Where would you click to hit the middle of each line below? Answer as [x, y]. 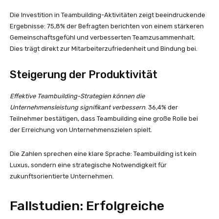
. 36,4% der [162, 107]
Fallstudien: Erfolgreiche [87, 206]
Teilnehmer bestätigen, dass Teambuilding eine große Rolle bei [104, 118]
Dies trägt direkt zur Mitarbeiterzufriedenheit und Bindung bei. [104, 48]
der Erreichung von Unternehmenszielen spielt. [81, 130]
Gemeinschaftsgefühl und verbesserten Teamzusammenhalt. [102, 37]
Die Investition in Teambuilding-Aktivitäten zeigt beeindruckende [108, 15]
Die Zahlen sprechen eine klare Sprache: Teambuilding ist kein [103, 153]
